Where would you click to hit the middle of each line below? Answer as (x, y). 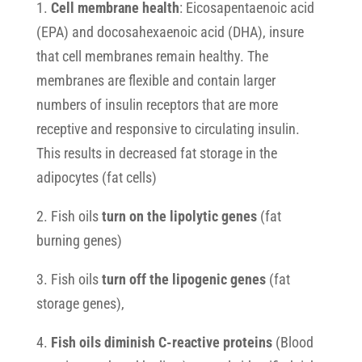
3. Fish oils (69, 279)
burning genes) (79, 240)
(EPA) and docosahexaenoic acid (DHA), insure (170, 32)
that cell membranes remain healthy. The (152, 56)
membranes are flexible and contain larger (156, 80)
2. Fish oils (69, 216)
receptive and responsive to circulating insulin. (168, 129)
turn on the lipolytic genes (179, 216)
